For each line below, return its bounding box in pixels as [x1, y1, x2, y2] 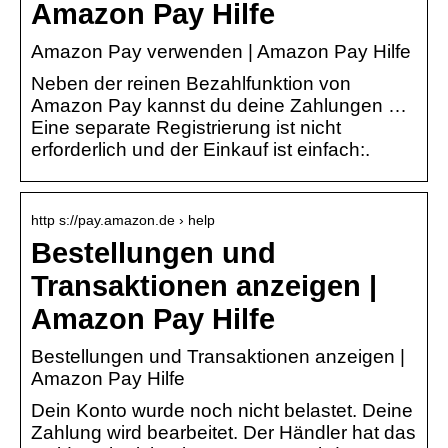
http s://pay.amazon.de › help [31, 212, 215, 229]
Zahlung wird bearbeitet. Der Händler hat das [31, 422, 416, 444]
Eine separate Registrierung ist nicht [31, 117, 341, 139]
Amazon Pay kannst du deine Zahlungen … [31, 95, 407, 117]
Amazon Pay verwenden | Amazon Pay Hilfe [31, 41, 411, 63]
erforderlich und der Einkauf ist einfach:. [31, 139, 370, 161]
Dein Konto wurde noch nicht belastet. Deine [31, 400, 413, 422]
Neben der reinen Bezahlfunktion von [31, 73, 351, 95]
